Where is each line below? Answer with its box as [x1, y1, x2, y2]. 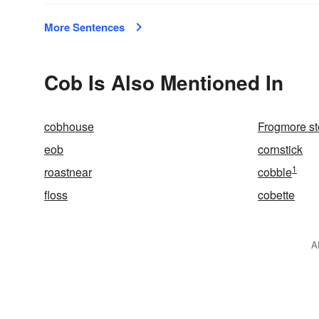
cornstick [258, 141, 303, 157]
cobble [258, 164, 292, 180]
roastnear [44, 164, 92, 180]
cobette [258, 187, 295, 203]
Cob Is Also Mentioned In [44, 68, 283, 97]
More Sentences [44, 19, 125, 35]
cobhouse [44, 118, 94, 135]
